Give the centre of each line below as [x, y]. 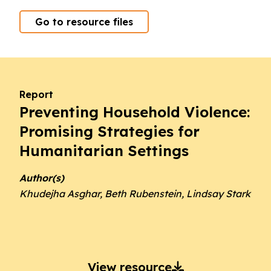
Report [36, 94]
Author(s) [42, 178]
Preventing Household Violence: [135, 112]
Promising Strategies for [109, 131]
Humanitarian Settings [104, 151]
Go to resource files [84, 22]
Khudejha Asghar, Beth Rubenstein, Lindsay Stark [135, 194]
